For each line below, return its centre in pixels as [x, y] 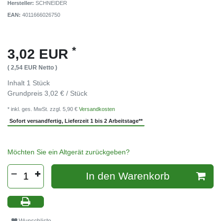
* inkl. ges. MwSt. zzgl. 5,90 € [43, 109]
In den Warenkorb [128, 176]
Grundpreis [26, 93]
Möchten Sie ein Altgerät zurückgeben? [69, 152]
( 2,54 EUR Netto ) [32, 68]
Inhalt [17, 83]
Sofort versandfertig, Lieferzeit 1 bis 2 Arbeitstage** [76, 121]
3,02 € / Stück [66, 93]
